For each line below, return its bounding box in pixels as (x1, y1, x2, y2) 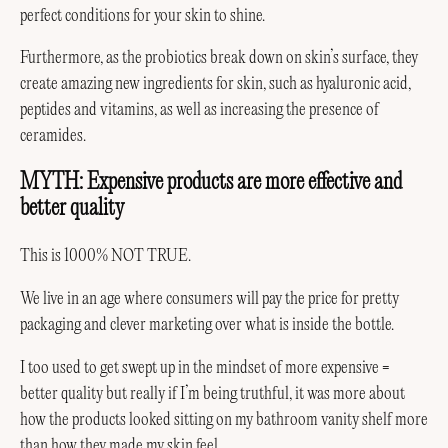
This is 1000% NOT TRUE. (20, 247, 191, 266)
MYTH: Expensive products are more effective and (20, 172, 402, 195)
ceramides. (20, 127, 86, 146)
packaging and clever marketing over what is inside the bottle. (20, 316, 394, 335)
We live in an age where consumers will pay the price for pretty (20, 290, 399, 309)
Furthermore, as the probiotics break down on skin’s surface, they (20, 49, 418, 68)
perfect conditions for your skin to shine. (20, 6, 265, 25)
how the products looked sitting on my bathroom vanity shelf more (20, 410, 428, 429)
